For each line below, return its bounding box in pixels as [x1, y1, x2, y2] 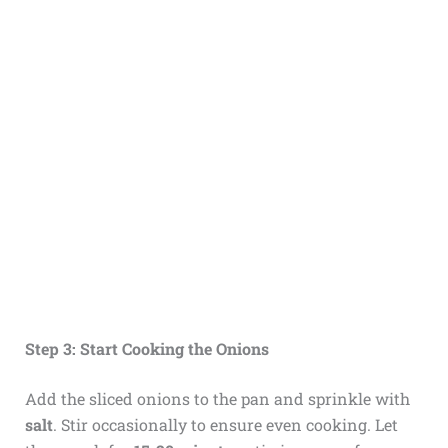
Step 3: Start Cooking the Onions [24, 337, 269, 359]
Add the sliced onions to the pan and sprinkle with [24, 387, 410, 409]
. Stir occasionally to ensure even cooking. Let [52, 413, 398, 435]
